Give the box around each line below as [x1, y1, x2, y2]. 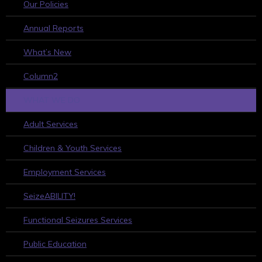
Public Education [23, 239, 87, 249]
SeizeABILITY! [23, 191, 75, 201]
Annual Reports [23, 23, 84, 33]
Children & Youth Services [23, 143, 122, 153]
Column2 [23, 71, 58, 81]
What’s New [23, 47, 71, 57]
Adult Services [23, 119, 78, 129]
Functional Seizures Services [23, 215, 132, 225]
